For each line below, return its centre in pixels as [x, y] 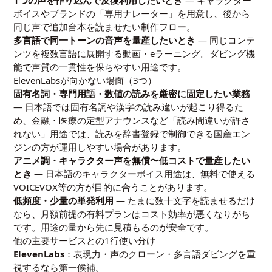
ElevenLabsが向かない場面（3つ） [85, 80]
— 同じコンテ [226, 40]
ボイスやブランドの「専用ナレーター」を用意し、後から [132, 13]
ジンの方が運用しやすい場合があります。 [100, 147]
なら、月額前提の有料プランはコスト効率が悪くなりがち [132, 214]
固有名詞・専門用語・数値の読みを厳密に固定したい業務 [132, 93]
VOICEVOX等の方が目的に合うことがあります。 [113, 187]
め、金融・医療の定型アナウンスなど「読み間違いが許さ [132, 120]
